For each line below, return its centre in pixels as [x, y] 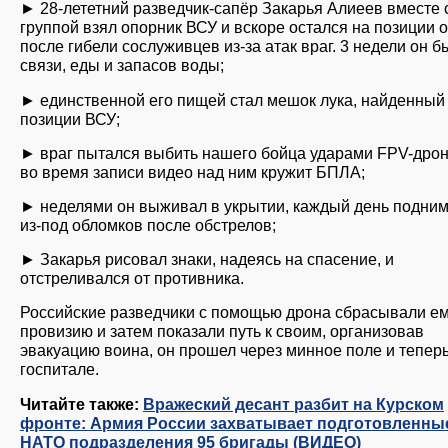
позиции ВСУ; [70, 118]
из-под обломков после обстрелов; [148, 224]
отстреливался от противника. [132, 278]
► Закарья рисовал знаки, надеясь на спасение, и [207, 259]
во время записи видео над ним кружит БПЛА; [192, 171]
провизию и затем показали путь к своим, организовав [222, 331]
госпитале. [59, 369]
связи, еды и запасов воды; [122, 65]
